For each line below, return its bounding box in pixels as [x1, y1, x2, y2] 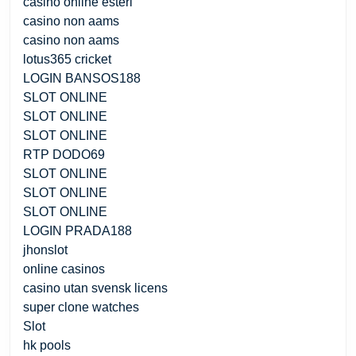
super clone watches [23, 300, 139, 314]
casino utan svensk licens [23, 281, 168, 295]
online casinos [23, 261, 105, 276]
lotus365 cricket [23, 52, 111, 66]
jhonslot [23, 242, 68, 257]
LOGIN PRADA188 [23, 223, 132, 238]
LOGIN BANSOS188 [23, 71, 141, 85]
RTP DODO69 [23, 147, 105, 161]
